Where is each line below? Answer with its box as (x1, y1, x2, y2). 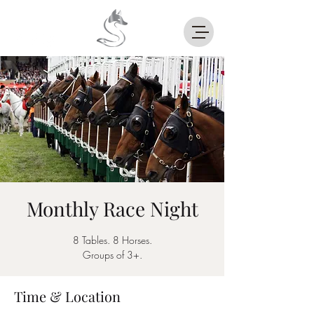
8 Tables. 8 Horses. (72, 233, 152, 247)
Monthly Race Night (26, 196, 198, 221)
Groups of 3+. (82, 248, 142, 261)
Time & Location (14, 287, 121, 306)
